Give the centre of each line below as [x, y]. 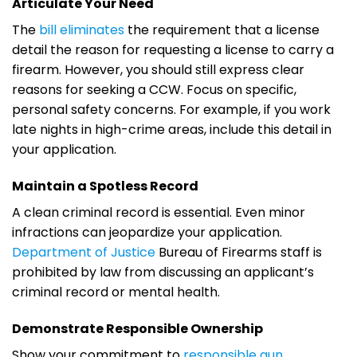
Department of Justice [84, 252]
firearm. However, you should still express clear [158, 70]
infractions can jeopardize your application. [147, 232]
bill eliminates [82, 30]
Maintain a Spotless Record [105, 186]
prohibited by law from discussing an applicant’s [163, 272]
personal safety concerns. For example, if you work [171, 110]
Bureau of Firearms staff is [239, 252]
